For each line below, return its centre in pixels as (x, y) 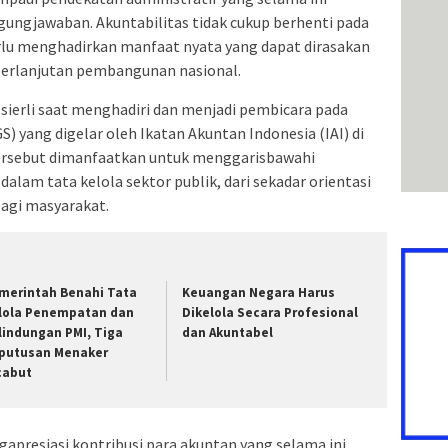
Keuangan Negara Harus (259, 293)
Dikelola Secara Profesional (270, 313)
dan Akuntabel (228, 333)
